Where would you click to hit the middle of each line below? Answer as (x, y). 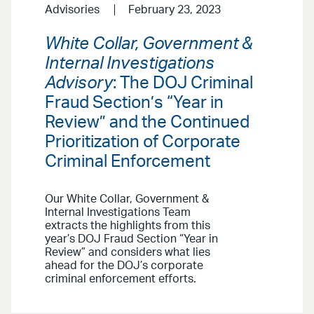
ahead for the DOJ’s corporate (124, 266)
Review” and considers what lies (128, 253)
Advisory (79, 84)
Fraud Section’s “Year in (134, 103)
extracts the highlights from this (128, 226)
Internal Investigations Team (118, 213)
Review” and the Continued (147, 123)
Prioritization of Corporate (143, 143)
